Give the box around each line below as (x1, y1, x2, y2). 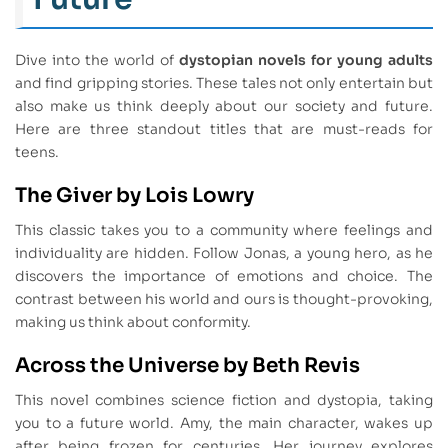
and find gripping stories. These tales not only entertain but (15, 74, 433, 93)
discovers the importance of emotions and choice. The (15, 267, 433, 286)
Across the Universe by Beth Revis (15, 353, 360, 379)
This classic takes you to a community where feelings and (15, 221, 433, 240)
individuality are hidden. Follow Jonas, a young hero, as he (15, 244, 433, 263)
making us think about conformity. (15, 313, 251, 332)
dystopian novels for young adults (179, 51, 433, 70)
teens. (15, 143, 59, 162)
